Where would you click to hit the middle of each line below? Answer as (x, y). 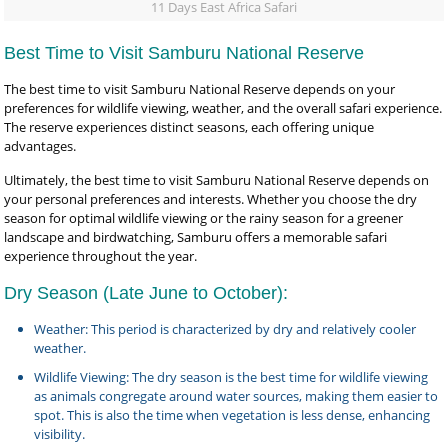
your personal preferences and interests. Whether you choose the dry (211, 199)
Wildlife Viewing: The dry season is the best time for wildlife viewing (231, 377)
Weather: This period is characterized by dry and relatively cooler (225, 329)
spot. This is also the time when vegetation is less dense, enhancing (232, 415)
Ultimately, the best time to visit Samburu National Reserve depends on (217, 180)
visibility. (60, 434)
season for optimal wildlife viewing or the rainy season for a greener (204, 218)
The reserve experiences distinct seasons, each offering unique (189, 127)
